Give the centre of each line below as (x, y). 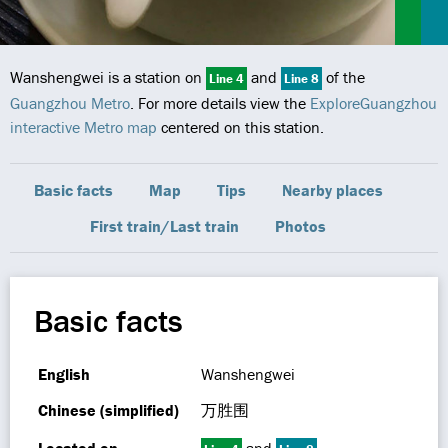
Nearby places (332, 190)
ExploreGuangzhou (373, 103)
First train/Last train (164, 226)
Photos (300, 226)
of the (343, 77)
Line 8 (301, 78)
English (64, 374)
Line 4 (226, 78)
